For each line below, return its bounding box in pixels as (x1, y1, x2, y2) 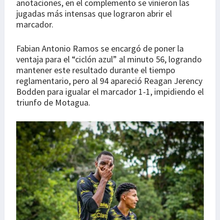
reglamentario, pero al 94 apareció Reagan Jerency (16, 75, 202, 87)
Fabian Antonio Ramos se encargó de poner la (16, 43, 184, 55)
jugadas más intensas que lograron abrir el (16, 8, 172, 20)
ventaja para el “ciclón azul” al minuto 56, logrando (16, 54, 202, 65)
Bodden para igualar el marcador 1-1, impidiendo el (16, 86, 204, 98)
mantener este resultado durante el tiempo (16, 64, 175, 76)
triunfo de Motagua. (16, 97, 90, 109)
